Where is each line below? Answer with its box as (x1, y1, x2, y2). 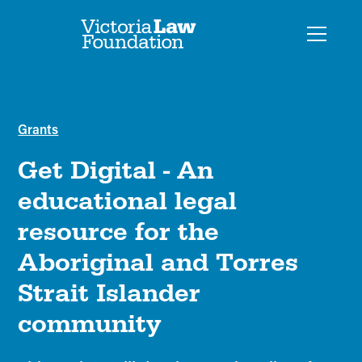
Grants (18, 120, 59, 137)
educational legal (18, 186, 238, 216)
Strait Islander (18, 278, 201, 308)
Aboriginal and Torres (18, 247, 299, 277)
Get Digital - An (18, 155, 214, 185)
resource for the (18, 217, 220, 246)
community (18, 309, 162, 339)
